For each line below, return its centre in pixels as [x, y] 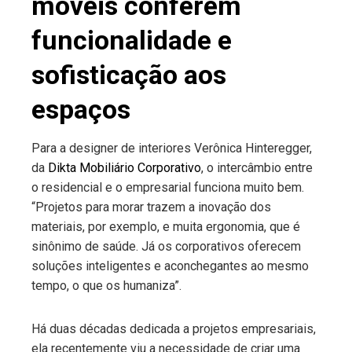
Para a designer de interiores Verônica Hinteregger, [172, 148]
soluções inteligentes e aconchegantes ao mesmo [170, 266]
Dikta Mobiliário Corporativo [125, 168]
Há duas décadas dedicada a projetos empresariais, [174, 329]
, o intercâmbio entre [257, 168]
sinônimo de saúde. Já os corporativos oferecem [166, 246]
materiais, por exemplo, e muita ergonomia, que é [166, 227]
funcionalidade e [132, 40]
